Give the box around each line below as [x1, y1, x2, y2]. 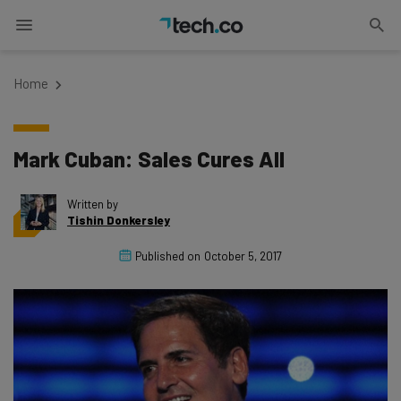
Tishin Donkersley [67, 213, 170, 227]
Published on [135, 249, 200, 263]
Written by [67, 197, 118, 211]
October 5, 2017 [204, 249, 282, 263]
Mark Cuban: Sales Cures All [13, 146, 285, 172]
